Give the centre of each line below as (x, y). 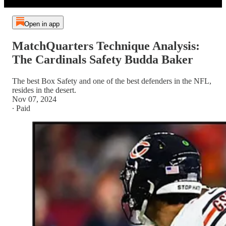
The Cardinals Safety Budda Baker (103, 59)
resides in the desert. (44, 90)
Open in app (42, 24)
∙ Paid (21, 108)
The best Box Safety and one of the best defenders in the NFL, (112, 81)
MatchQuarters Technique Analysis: (106, 46)
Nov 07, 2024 (34, 99)
